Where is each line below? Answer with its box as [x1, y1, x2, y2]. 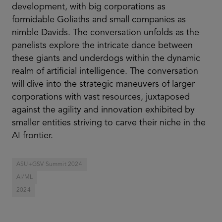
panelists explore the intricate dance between [12, 41, 193, 50]
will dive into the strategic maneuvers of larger [12, 79, 195, 89]
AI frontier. [12, 131, 53, 140]
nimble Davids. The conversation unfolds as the [12, 28, 199, 37]
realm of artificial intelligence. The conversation [12, 66, 198, 76]
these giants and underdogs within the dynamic [12, 54, 200, 63]
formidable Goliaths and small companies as [12, 15, 186, 24]
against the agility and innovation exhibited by [12, 105, 195, 114]
